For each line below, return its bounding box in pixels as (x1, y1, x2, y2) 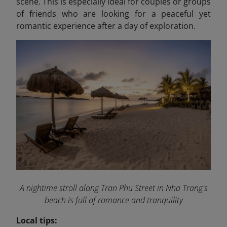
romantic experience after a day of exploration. (16, 20, 196, 32)
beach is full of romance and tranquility (44, 195, 183, 206)
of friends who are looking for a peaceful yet (16, 8, 211, 20)
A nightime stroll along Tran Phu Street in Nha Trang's (19, 182, 208, 194)
